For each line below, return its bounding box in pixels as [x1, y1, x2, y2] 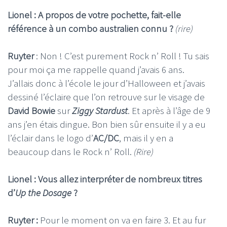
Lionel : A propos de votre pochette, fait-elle [8, 9, 181, 21]
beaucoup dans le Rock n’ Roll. [8, 145, 134, 158]
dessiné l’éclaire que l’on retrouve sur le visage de [8, 91, 205, 103]
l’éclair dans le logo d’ [8, 132, 93, 144]
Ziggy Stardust [72, 104, 128, 117]
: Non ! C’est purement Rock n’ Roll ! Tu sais [36, 50, 209, 62]
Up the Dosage [15, 186, 71, 199]
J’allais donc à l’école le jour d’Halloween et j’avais [8, 77, 205, 90]
